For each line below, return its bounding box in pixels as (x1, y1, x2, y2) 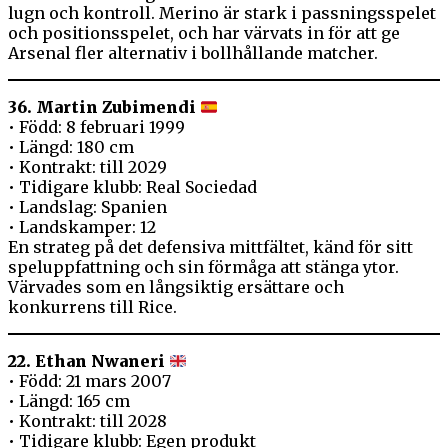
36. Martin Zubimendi (8, 97, 196, 118)
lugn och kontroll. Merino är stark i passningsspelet (8, 3, 436, 24)
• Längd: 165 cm (8, 391, 130, 412)
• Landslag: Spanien (8, 197, 167, 218)
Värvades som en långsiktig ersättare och (8, 277, 344, 298)
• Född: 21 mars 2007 (8, 371, 171, 392)
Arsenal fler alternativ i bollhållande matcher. (8, 43, 378, 64)
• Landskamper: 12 (8, 217, 156, 238)
